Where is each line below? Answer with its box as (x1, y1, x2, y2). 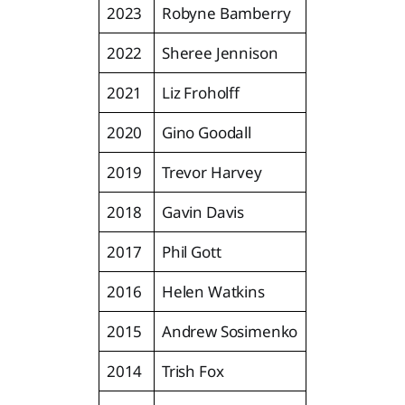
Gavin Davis (162, 201, 245, 222)
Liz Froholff (162, 81, 240, 103)
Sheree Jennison (162, 42, 278, 63)
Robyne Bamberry (162, 2, 291, 24)
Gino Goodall (162, 121, 251, 143)
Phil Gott (162, 240, 221, 262)
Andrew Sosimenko (162, 320, 298, 342)
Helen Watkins (162, 280, 265, 302)
